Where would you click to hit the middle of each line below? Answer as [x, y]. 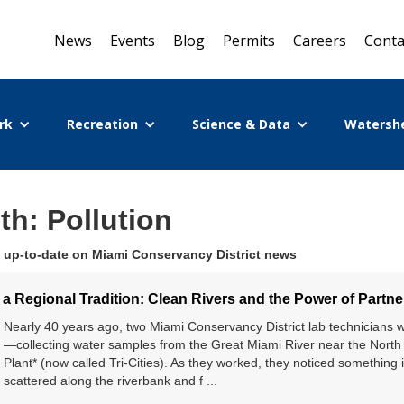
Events [133, 41]
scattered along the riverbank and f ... [110, 381]
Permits [249, 41]
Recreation [102, 124]
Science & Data [241, 124]
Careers [320, 41]
